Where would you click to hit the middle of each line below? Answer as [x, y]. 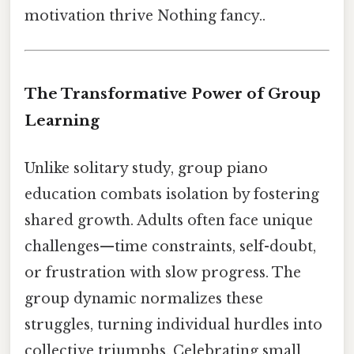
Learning [62, 121]
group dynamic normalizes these [144, 298]
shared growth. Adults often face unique [169, 220]
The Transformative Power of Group [173, 94]
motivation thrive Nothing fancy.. [145, 16]
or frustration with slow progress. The [163, 272]
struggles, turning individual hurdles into [173, 324]
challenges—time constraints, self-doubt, [170, 246]
